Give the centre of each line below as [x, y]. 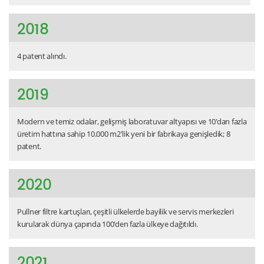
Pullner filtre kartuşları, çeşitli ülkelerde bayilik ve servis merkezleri [126, 211]
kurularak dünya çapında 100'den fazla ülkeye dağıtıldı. [108, 224]
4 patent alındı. [42, 56]
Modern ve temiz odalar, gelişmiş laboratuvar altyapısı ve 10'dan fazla [132, 121]
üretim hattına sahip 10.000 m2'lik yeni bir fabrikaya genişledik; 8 [124, 133]
